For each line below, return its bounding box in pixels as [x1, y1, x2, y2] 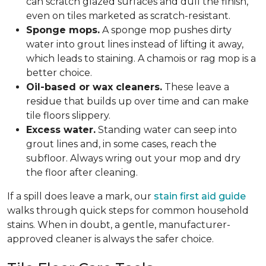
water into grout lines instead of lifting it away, [26, 39, 243, 50]
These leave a [162, 81, 229, 93]
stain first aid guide [154, 191, 246, 202]
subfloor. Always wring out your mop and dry [26, 153, 240, 164]
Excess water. [26, 124, 96, 135]
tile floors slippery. [26, 110, 110, 121]
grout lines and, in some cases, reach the [26, 138, 217, 150]
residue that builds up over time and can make [26, 96, 249, 107]
